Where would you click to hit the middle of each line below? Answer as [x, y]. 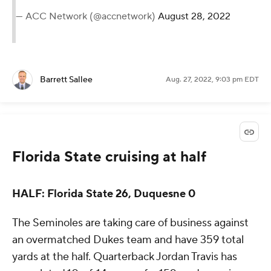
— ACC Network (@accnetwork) [87, 17]
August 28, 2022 [194, 17]
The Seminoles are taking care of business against [130, 223]
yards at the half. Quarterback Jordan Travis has [125, 257]
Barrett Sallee [66, 80]
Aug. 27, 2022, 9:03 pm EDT [212, 80]
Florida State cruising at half [109, 157]
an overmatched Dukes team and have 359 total [128, 240]
